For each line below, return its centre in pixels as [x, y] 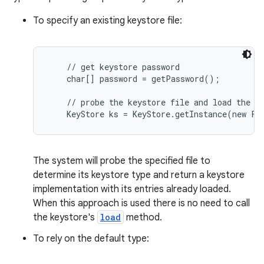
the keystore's [65, 217]
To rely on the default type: [91, 239]
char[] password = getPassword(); [134, 79]
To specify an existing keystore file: [108, 21]
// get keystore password [114, 67]
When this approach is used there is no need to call [141, 203]
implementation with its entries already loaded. [132, 189]
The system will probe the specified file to [122, 161]
